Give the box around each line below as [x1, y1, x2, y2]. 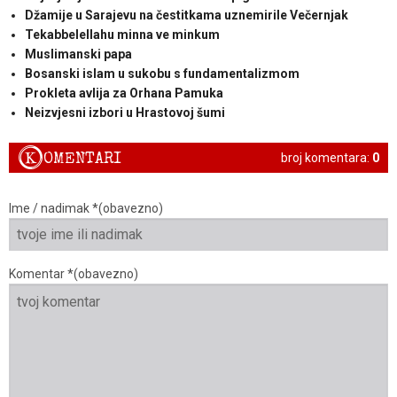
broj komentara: [281, 150, 372, 165]
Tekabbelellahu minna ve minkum [24, 27, 220, 42]
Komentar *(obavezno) [9, 267, 138, 282]
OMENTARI [43, 148, 121, 169]
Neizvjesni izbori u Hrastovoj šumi [24, 105, 225, 120]
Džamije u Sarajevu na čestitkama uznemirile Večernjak [24, 7, 348, 22]
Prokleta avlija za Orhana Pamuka [24, 85, 223, 100]
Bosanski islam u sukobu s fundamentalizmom [24, 66, 300, 81]
